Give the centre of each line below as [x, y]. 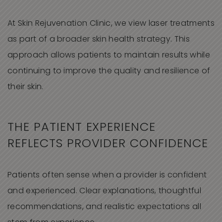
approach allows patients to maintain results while [109, 56]
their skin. [26, 87]
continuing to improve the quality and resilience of [109, 72]
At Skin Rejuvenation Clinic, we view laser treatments [111, 24]
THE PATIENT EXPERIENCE [82, 128]
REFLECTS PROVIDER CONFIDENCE [108, 144]
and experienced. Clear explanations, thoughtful [105, 192]
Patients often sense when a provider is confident [107, 176]
